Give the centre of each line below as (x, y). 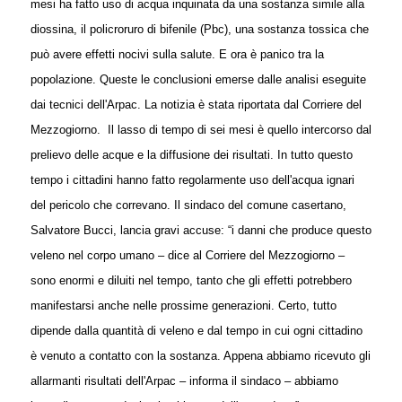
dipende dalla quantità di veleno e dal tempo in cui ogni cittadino (196, 331)
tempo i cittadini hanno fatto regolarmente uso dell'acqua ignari (192, 180)
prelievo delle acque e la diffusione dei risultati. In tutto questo (191, 155)
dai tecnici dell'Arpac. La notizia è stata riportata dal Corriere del (196, 105)
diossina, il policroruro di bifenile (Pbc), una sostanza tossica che (199, 29)
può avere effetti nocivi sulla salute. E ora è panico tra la (177, 54)
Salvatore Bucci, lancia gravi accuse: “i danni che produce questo (201, 230)
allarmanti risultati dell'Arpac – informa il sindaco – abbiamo (184, 381)
